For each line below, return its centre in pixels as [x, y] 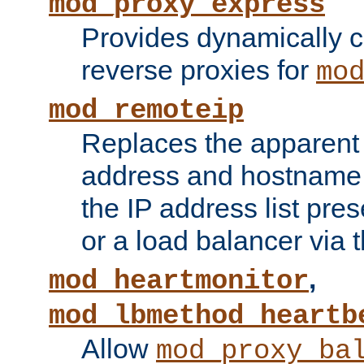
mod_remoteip [146, 111]
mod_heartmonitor [179, 282]
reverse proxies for [199, 70]
